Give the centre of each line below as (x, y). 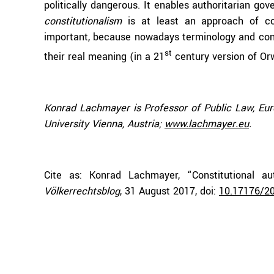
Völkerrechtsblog (82, 191)
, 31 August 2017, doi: (169, 191)
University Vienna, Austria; (104, 124)
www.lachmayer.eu (207, 124)
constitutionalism (83, 21)
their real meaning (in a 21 (104, 57)
